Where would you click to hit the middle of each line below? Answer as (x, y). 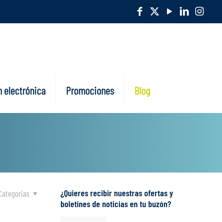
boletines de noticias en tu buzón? (116, 204)
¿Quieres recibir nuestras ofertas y (117, 193)
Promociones (90, 90)
